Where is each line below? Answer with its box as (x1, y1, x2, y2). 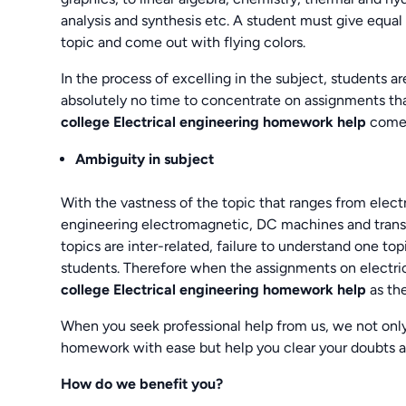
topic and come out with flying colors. (61, 33, 306, 51)
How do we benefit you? (61, 374, 224, 392)
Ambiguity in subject (75, 150, 215, 168)
